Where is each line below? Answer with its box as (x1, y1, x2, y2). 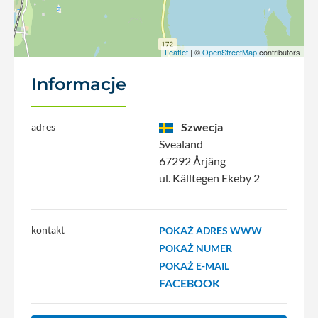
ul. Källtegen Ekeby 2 (159, 170, 260, 185)
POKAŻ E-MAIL (159, 260, 229, 272)
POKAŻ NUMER (159, 242, 232, 254)
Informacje (31, 73, 126, 94)
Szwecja (179, 119, 223, 133)
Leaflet (165, 45, 188, 57)
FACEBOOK (159, 275, 220, 290)
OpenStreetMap (202, 45, 257, 57)
